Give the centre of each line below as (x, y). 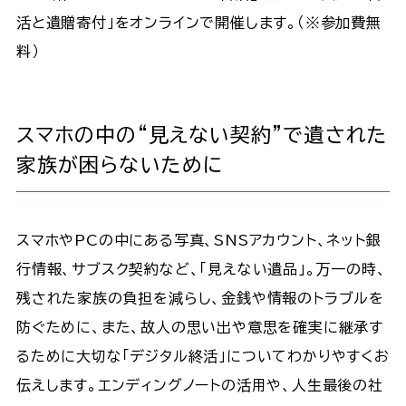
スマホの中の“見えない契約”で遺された (202, 135)
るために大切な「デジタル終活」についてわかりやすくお (203, 356)
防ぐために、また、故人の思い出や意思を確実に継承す (199, 327)
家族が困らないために (119, 164)
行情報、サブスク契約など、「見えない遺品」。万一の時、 (201, 269)
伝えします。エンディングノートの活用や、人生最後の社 (199, 385)
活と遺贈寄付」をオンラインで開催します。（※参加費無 (198, 22)
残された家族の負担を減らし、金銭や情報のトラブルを (200, 298)
